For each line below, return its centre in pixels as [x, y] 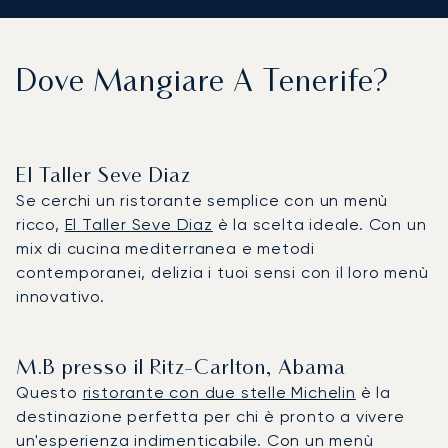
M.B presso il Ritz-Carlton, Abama [181, 368]
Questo [49, 392]
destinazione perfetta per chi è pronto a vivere [210, 416]
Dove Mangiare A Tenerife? [202, 83]
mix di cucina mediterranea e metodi [165, 248]
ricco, [40, 224]
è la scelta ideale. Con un [319, 224]
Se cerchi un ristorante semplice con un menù [202, 200]
